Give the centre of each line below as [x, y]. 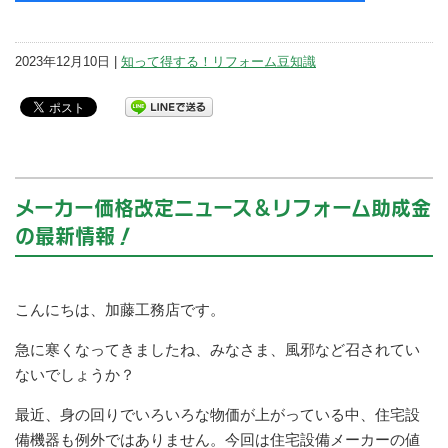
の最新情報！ [75, 236]
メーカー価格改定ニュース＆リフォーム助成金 [223, 208]
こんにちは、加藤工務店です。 [120, 310]
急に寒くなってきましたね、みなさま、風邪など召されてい [217, 350]
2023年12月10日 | [68, 62]
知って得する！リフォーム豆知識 [218, 62]
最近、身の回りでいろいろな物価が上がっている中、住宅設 [217, 415]
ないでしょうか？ [75, 375]
